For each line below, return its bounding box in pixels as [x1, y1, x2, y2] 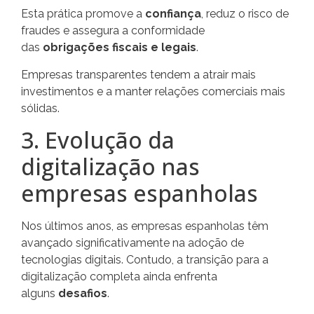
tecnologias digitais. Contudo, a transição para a [21, 253, 268, 266]
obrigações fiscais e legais [43, 41, 196, 55]
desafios [58, 287, 107, 300]
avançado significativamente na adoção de [21, 236, 244, 250]
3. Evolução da [21, 125, 175, 155]
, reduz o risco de [201, 7, 289, 21]
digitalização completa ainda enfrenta [21, 270, 217, 283]
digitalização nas [21, 151, 200, 182]
